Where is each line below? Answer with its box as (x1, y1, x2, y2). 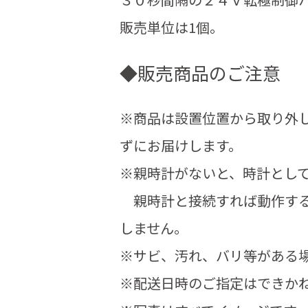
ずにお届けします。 (120, 135, 242, 155)
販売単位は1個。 (120, 17, 223, 37)
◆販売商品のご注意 (120, 60, 280, 85)
